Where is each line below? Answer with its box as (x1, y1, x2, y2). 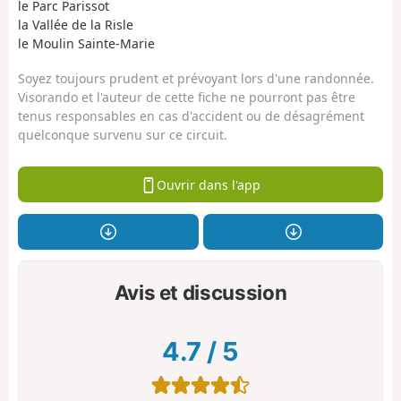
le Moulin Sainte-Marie (18, 35, 155, 53)
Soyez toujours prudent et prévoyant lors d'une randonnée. (18, 69, 374, 87)
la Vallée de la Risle (18, 16, 133, 34)
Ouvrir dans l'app (156, 175, 260, 193)
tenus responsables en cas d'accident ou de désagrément (18, 107, 364, 124)
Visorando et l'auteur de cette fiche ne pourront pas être (18, 88, 355, 106)
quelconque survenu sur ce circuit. (18, 125, 227, 143)
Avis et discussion (114, 279, 287, 304)
